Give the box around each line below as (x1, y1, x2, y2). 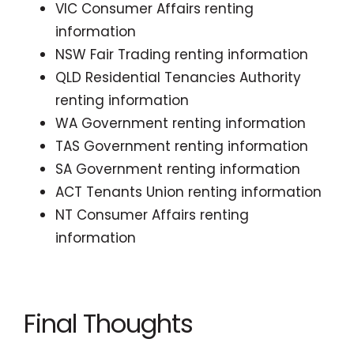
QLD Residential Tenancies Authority (55, 68, 301, 87)
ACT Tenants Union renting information (55, 183, 322, 201)
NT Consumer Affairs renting (55, 205, 249, 224)
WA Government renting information (55, 114, 306, 133)
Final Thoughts (24, 305, 193, 341)
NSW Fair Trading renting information (55, 45, 308, 64)
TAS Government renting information (55, 137, 308, 156)
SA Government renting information (55, 160, 300, 179)
